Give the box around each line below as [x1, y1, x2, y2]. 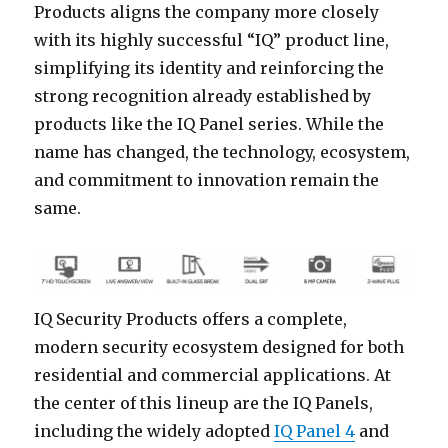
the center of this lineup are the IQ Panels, [34, 392, 374, 413]
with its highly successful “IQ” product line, [34, 29, 390, 50]
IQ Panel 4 [274, 420, 356, 441]
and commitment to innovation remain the [34, 169, 380, 190]
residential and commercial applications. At [34, 364, 392, 385]
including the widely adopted [34, 420, 275, 441]
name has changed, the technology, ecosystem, [34, 141, 411, 162]
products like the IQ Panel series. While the [34, 113, 385, 134]
